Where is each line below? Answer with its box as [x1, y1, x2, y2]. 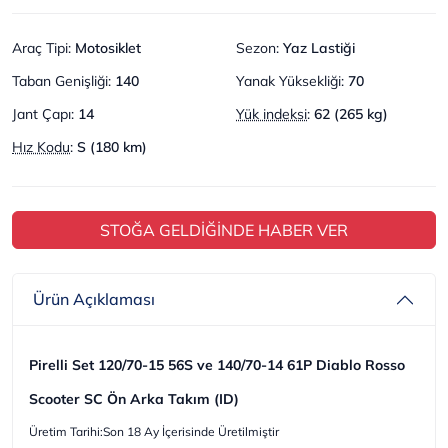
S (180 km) [77, 137, 147, 156]
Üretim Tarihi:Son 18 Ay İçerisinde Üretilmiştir [29, 423, 279, 439]
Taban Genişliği [12, 71, 108, 90]
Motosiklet [75, 38, 141, 57]
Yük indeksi [236, 104, 307, 123]
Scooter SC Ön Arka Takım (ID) [29, 389, 239, 408]
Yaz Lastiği [283, 38, 355, 57]
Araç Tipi [12, 38, 68, 57]
